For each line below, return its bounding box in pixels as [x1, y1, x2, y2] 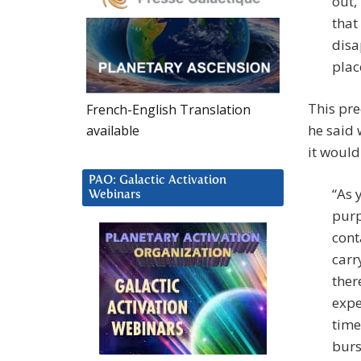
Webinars [89, 188, 141, 201]
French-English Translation [86, 100, 251, 118]
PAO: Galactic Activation [89, 173, 226, 186]
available [86, 121, 139, 139]
